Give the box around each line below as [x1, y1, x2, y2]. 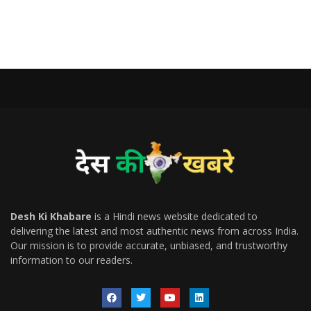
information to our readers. [10, 253, 133, 267]
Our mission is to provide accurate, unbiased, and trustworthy [10, 239, 287, 253]
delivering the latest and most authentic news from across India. [10, 224, 299, 238]
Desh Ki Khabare [10, 210, 92, 224]
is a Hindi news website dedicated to [92, 210, 258, 224]
